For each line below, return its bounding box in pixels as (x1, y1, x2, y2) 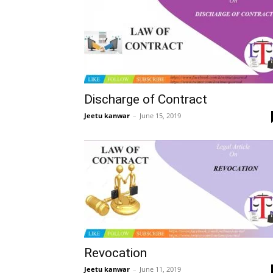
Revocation (84, 246, 147, 260)
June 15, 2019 (140, 111, 181, 120)
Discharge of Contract (84, 92, 207, 107)
